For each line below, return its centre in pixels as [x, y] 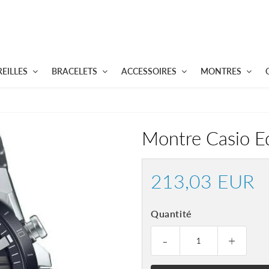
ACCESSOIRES [149, 71]
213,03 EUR [202, 181]
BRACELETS [74, 71]
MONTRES [221, 71]
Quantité [171, 213]
